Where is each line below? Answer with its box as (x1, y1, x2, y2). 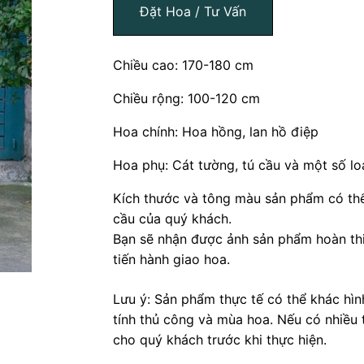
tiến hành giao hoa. (113, 251, 231, 268)
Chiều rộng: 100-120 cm (113, 90, 261, 107)
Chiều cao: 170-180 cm (113, 57, 254, 74)
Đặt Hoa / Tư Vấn (140, 3, 247, 20)
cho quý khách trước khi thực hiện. (113, 331, 327, 349)
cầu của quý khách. (113, 210, 232, 227)
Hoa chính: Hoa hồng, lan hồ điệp (113, 123, 319, 141)
